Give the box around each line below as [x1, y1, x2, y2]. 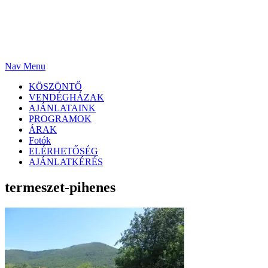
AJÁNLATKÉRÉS [29, 157, 103, 167]
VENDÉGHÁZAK [29, 92, 104, 103]
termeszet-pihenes [5, 179, 115, 196]
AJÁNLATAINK [29, 103, 96, 114]
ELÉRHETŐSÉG [29, 146, 98, 157]
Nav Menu [5, 61, 45, 72]
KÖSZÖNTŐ [29, 81, 82, 92]
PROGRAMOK [29, 114, 92, 124]
